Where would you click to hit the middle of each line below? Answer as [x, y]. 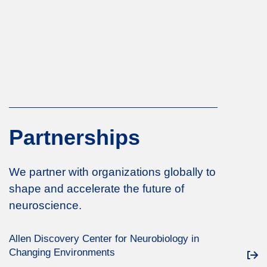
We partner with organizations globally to [112, 172]
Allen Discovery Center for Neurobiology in [104, 239]
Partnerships [74, 137]
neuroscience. [45, 205]
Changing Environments [62, 252]
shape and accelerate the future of [97, 189]
